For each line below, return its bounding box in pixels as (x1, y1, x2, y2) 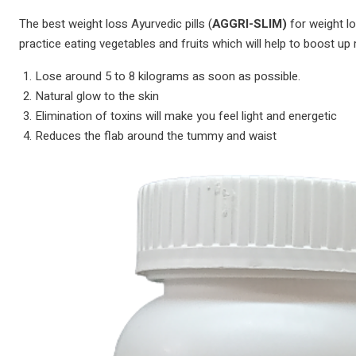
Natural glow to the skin (35, 87, 159, 105)
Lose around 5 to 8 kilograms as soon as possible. (35, 68, 300, 85)
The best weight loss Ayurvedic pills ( (19, 15, 212, 33)
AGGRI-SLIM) (212, 15, 287, 33)
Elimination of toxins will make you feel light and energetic (35, 107, 337, 125)
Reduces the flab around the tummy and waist (35, 127, 277, 145)
